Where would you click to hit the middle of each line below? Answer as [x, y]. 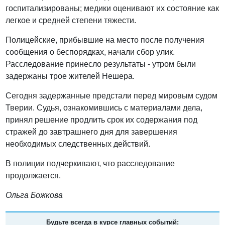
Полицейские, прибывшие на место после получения [105, 40]
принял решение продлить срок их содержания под [102, 120]
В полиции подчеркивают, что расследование [90, 164]
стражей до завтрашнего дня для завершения [92, 132]
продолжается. [34, 176]
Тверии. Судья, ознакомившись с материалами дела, [104, 108]
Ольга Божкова [34, 195]
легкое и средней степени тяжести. [71, 21]
